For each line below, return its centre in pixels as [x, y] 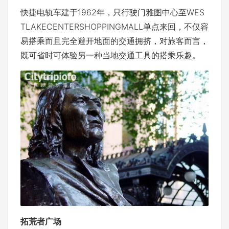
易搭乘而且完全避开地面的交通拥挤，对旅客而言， [114, 41]
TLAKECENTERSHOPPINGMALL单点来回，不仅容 [114, 26]
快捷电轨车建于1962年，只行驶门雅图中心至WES [112, 12]
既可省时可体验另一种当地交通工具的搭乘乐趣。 [110, 55]
